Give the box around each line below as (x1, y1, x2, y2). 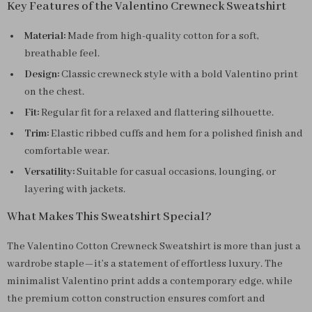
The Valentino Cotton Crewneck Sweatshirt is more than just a (7, 240, 301, 253)
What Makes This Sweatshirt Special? (7, 210, 212, 224)
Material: (24, 30, 65, 42)
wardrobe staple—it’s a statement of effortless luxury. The (7, 258, 283, 270)
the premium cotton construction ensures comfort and (7, 292, 265, 305)
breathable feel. (24, 47, 100, 60)
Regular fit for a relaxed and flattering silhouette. (39, 107, 274, 119)
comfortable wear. (24, 145, 109, 157)
